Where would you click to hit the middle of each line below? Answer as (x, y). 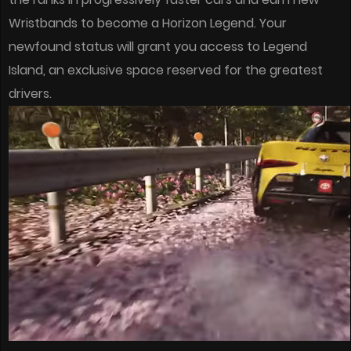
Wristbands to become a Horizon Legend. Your (148, 23)
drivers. (30, 94)
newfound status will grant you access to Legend (158, 47)
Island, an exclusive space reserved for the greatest (166, 70)
